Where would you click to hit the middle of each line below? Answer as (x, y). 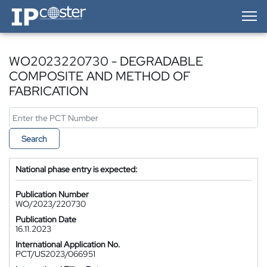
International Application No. (68, 244)
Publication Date (46, 219)
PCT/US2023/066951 (55, 254)
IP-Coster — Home (42, 9)
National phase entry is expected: (77, 169)
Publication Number (52, 194)
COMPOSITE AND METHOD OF (100, 76)
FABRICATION (49, 91)
